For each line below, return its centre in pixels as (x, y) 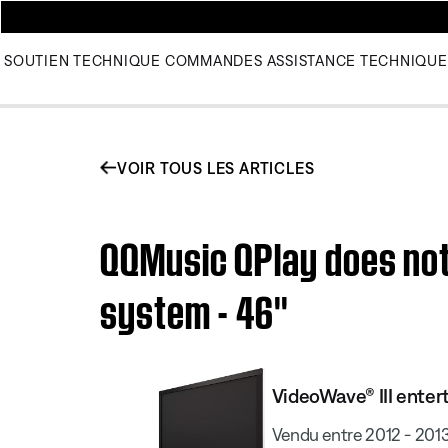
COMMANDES (213, 60)
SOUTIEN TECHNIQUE (82, 60)
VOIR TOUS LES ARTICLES (215, 167)
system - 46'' (194, 307)
